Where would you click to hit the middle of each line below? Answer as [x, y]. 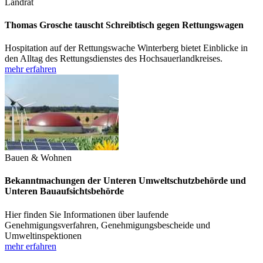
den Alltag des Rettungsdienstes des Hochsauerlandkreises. [114, 59]
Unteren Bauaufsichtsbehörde [64, 191]
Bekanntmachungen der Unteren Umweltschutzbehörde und [125, 181]
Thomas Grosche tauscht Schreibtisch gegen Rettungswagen [124, 25]
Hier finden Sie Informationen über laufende [87, 214]
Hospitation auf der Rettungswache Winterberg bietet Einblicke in [126, 48]
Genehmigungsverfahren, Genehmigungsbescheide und [107, 225]
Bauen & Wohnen [38, 158]
